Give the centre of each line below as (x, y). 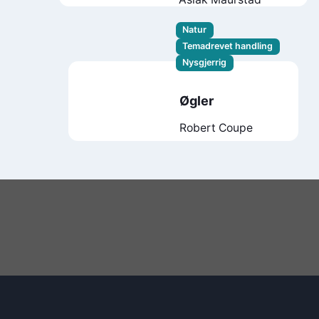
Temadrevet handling (228, 46)
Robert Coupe (216, 127)
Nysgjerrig (205, 63)
